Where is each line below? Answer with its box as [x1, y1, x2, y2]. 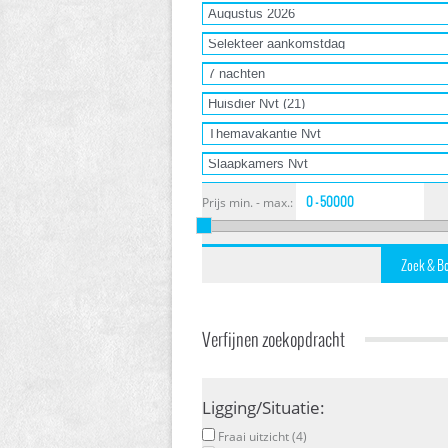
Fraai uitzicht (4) [215, 427, 307, 445]
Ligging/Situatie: [202, 395, 325, 419]
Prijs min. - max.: [202, 194, 293, 211]
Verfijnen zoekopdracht [202, 326, 345, 351]
